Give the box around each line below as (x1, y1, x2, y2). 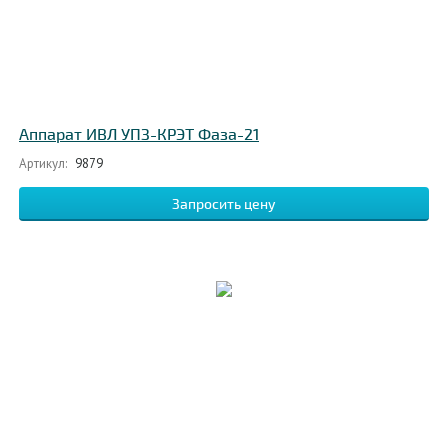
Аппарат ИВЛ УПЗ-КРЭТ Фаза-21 (19, 125, 259, 145)
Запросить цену (172, 196, 276, 213)
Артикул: (19, 155, 67, 172)
